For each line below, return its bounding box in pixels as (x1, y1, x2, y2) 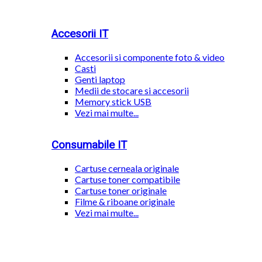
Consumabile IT (51, 139, 127, 152)
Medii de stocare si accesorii (75, 85, 189, 96)
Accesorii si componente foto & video (75, 51, 225, 63)
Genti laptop (75, 74, 125, 85)
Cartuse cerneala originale (75, 162, 179, 174)
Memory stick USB (75, 96, 151, 108)
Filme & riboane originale (75, 195, 175, 207)
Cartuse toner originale (75, 184, 167, 196)
